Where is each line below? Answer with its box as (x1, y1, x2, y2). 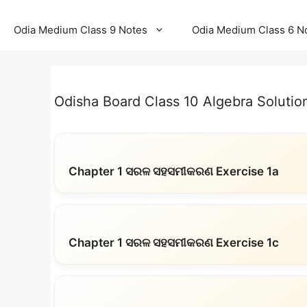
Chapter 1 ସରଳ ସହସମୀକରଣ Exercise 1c (69, 236, 279, 249)
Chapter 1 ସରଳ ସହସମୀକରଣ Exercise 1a (69, 164, 279, 178)
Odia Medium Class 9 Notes (14, 23, 147, 36)
